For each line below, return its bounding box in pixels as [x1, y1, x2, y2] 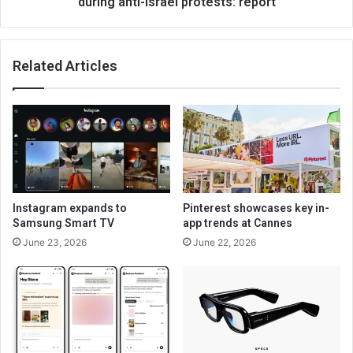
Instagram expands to [13, 202, 127, 215]
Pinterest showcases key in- [183, 202, 329, 215]
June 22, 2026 [193, 236, 256, 249]
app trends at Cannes [183, 217, 292, 230]
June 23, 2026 [23, 236, 87, 249]
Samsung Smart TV [13, 217, 114, 230]
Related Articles [13, 57, 117, 74]
